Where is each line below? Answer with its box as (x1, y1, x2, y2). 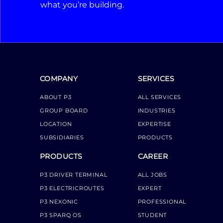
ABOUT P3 (40, 93, 72, 101)
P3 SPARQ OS (40, 211, 82, 219)
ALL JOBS (137, 171, 167, 178)
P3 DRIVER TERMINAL (40, 171, 108, 178)
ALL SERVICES (137, 93, 182, 101)
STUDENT (137, 211, 167, 219)
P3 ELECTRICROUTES (40, 184, 105, 192)
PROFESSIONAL (137, 198, 187, 205)
